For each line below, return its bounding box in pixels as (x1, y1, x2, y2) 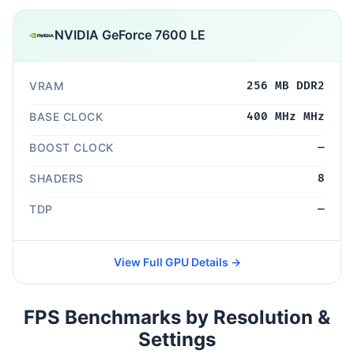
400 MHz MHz (247, 109, 325, 123)
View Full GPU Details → (113, 254, 241, 269)
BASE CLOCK (29, 109, 103, 123)
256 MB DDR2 (247, 78, 325, 92)
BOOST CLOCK (29, 140, 114, 154)
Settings (138, 327, 216, 351)
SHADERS (29, 171, 84, 185)
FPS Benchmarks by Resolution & (24, 305, 330, 329)
